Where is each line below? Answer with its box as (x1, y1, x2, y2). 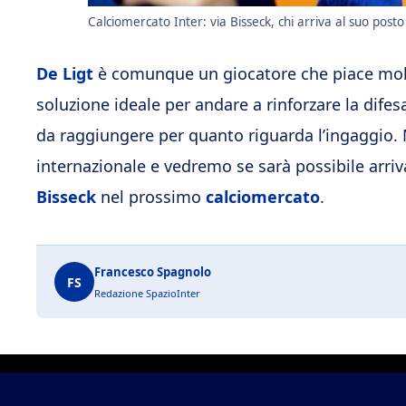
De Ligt (36, 63, 93, 85)
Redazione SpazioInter (94, 286, 200, 301)
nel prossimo (96, 186, 206, 208)
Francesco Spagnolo (94, 264, 211, 281)
